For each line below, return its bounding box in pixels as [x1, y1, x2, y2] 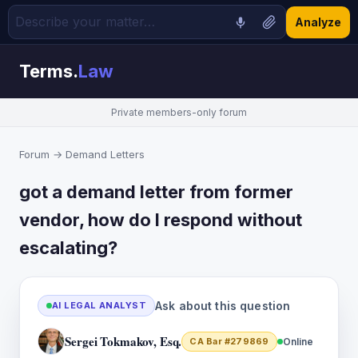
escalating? [19, 237, 117, 258]
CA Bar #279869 [189, 335, 269, 347]
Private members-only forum [111, 106, 247, 118]
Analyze [295, 15, 341, 29]
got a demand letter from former [19, 181, 293, 202]
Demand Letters [66, 148, 145, 161]
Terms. [19, 61, 78, 82]
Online [282, 335, 313, 348]
